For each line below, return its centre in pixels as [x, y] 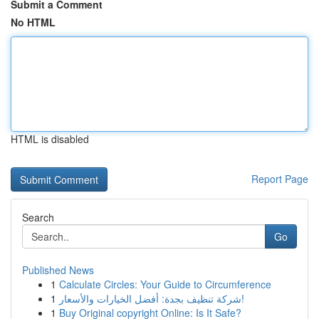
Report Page [280, 179]
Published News [58, 270]
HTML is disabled [50, 139]
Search [38, 217]
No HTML [33, 22]
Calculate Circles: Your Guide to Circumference [165, 284]
